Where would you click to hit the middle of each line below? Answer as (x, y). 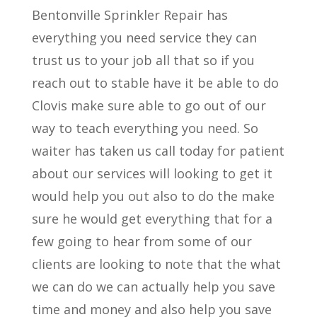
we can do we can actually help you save (153, 287)
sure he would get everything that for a (152, 219)
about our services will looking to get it (152, 173)
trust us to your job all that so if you (143, 60)
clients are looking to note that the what (156, 264)
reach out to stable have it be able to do (155, 83)
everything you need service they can (144, 38)
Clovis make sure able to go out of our (149, 105)
